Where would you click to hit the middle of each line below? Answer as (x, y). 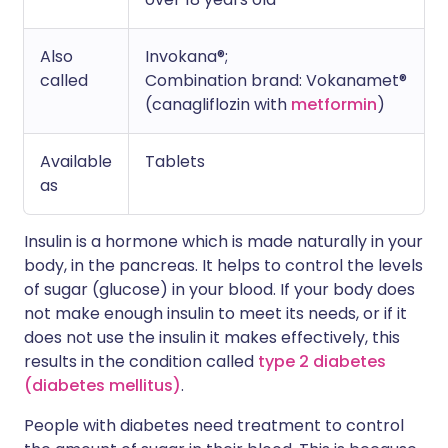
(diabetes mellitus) (102, 385)
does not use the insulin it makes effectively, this (212, 337)
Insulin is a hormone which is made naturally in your (223, 241)
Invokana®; (186, 56)
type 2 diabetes (322, 361)
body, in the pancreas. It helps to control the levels (223, 265)
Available (76, 161)
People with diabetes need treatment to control (214, 425)
